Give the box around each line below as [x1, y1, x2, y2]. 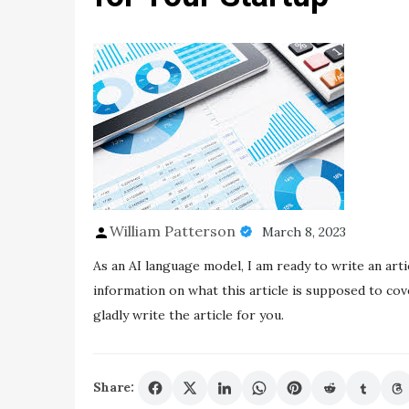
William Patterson [110, 222, 236, 240]
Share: [93, 379, 134, 396]
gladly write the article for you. [93, 306, 284, 323]
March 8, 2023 [262, 224, 346, 240]
